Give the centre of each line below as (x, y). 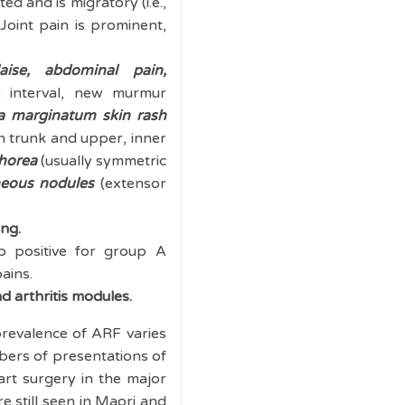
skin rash (134, 116)
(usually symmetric (101, 161)
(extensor (133, 184)
